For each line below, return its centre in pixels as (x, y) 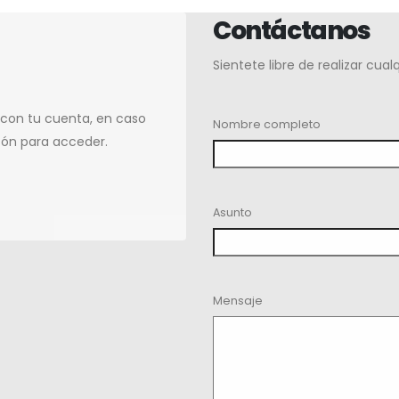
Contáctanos (292, 30)
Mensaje (238, 300)
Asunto (232, 212)
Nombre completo (267, 124)
